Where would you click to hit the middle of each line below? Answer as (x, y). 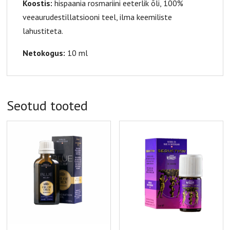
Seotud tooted (47, 106)
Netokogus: (44, 53)
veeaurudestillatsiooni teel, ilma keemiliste (98, 17)
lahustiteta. (43, 31)
